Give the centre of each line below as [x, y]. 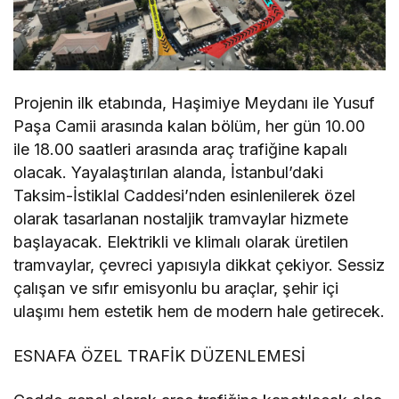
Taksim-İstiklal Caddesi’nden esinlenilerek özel [185, 196]
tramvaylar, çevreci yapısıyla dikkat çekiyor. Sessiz [199, 265]
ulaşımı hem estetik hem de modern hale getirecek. [199, 312]
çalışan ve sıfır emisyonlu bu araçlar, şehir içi [176, 289]
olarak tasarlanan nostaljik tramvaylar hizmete [181, 219]
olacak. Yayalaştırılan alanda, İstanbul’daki [169, 173]
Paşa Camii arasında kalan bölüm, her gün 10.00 [190, 126]
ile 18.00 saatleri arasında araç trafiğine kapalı [181, 150]
